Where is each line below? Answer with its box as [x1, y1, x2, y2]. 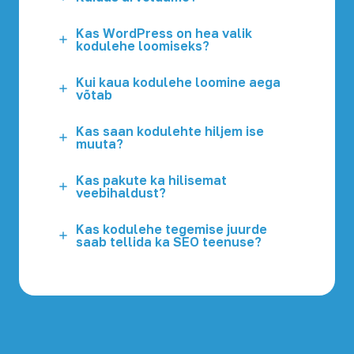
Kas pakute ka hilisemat [76, 172, 227, 188]
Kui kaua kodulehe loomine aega [76, 74, 281, 90]
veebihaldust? [76, 185, 166, 201]
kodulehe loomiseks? [76, 38, 209, 54]
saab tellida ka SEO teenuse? [76, 234, 262, 250]
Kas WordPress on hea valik [76, 25, 252, 41]
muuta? [76, 136, 123, 152]
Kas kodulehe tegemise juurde [76, 221, 267, 237]
